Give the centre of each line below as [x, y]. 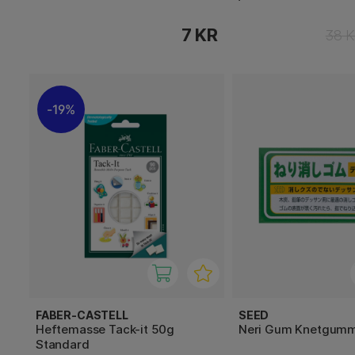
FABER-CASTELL [82, 315]
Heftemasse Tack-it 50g [105, 330]
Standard [63, 345]
